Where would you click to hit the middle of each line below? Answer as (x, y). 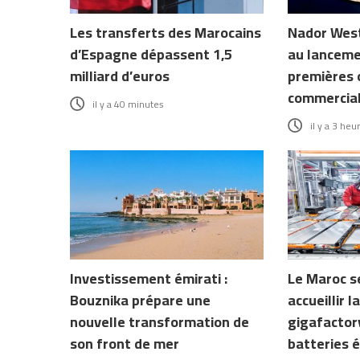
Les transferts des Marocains (166, 32)
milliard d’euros (120, 76)
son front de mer (125, 343)
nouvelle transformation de (160, 321)
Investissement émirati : (149, 278)
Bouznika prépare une (140, 300)
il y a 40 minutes (128, 104)
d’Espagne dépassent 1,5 (151, 54)
